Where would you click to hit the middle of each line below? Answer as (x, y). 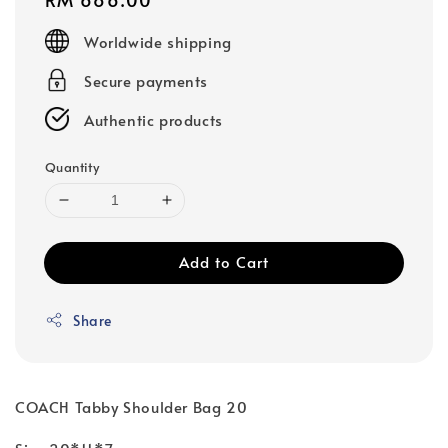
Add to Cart (224, 261)
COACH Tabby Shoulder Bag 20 (131, 406)
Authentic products (153, 119)
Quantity (72, 166)
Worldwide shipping (158, 41)
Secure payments (146, 80)
